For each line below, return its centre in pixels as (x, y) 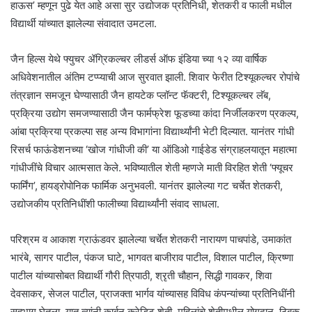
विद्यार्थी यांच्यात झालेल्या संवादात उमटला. (84, 23)
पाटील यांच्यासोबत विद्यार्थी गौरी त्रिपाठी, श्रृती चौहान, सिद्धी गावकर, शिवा (141, 275)
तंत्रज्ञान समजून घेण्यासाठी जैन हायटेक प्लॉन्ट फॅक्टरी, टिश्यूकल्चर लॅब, (141, 95)
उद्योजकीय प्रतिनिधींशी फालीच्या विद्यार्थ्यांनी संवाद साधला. (115, 203)
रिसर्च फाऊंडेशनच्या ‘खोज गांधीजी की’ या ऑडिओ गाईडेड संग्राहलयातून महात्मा (154, 149)
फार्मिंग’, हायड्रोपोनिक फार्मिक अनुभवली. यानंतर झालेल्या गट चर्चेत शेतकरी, (147, 185)
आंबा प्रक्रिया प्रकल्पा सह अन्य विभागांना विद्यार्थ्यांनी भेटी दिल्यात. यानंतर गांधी (152, 131)
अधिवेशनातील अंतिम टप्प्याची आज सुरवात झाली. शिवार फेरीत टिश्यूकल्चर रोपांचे (155, 77)
